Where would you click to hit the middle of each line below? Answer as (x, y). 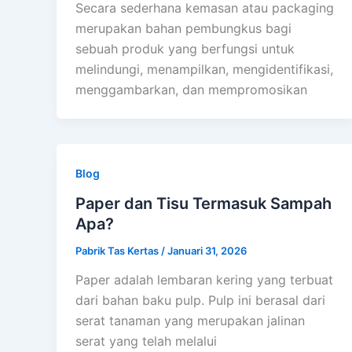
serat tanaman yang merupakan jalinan (190, 321)
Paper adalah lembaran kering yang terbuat (204, 280)
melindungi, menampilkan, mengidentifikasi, (204, 69)
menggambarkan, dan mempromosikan (191, 89)
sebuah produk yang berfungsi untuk (185, 48)
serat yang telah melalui (146, 341)
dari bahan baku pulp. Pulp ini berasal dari (200, 301)
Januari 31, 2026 (207, 250)
